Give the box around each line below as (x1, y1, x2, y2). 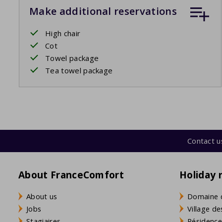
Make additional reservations (29, 4, 177, 18)
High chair (45, 28, 81, 39)
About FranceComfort (18, 168, 124, 182)
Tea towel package (45, 65, 113, 76)
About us (26, 191, 57, 201)
